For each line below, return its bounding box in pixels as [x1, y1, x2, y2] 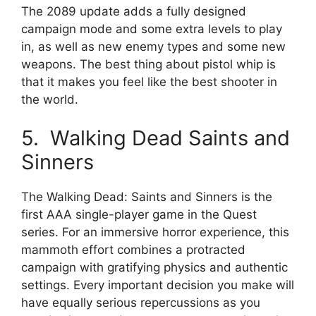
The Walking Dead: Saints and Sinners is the [21, 190, 272, 205]
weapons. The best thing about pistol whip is [21, 56, 276, 71]
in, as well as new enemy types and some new [21, 39, 286, 54]
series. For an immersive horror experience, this [21, 225, 289, 240]
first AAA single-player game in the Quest [21, 207, 257, 222]
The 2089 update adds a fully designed [21, 4, 246, 18]
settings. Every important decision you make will [21, 278, 294, 293]
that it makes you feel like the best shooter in [21, 74, 277, 89]
